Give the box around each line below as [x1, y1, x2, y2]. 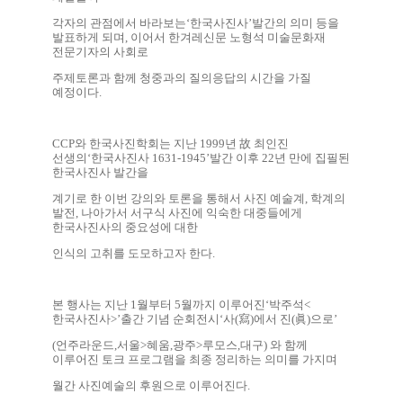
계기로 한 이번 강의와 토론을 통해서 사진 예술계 [51, 191, 305, 205]
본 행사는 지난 [51, 297, 130, 311]
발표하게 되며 [51, 30, 125, 44]
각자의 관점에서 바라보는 [51, 15, 186, 30]
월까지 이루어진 [180, 297, 265, 311]
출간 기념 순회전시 [120, 311, 219, 326]
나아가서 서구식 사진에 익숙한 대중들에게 [80, 205, 302, 219]
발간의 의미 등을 [251, 15, 339, 30]
